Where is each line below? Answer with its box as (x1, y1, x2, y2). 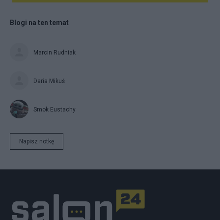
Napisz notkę (19, 137, 54, 145)
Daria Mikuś (33, 77, 65, 84)
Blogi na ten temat (10, 18, 69, 27)
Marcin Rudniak (33, 49, 76, 56)
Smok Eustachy (33, 106, 76, 113)
